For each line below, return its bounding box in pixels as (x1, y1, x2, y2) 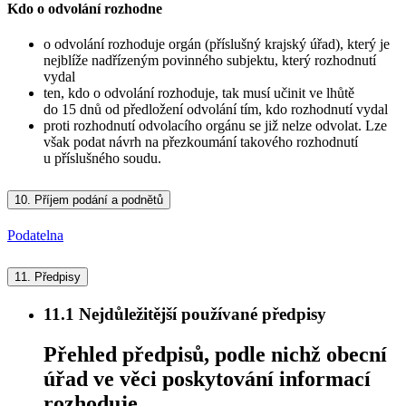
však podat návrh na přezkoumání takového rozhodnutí (43, 134, 358, 150)
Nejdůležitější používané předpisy (74, 304, 326, 324)
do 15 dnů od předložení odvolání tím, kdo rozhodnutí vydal (43, 101, 388, 118)
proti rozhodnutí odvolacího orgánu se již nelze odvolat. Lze (43, 118, 387, 134)
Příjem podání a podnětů (31, 193, 163, 208)
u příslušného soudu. (43, 150, 161, 167)
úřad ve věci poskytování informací (43, 366, 371, 391)
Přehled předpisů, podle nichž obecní (43, 342, 387, 366)
